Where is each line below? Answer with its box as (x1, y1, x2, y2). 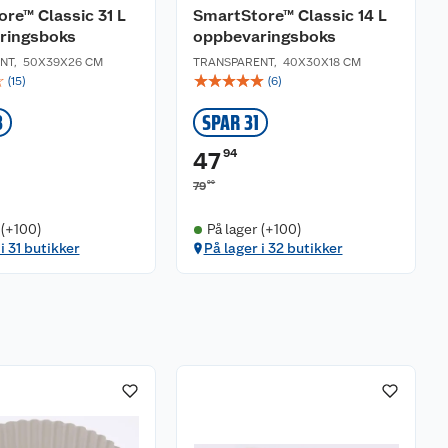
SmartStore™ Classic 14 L (193, 6, 387, 25)
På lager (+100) (206, 221, 302, 237)
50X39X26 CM (23, 55, 103, 69)
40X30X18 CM (283, 55, 361, 69)
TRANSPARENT (193, 55, 274, 69)
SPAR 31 (202, 110, 259, 135)
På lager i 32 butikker (203, 240, 343, 256)
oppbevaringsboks (193, 27, 336, 46)
